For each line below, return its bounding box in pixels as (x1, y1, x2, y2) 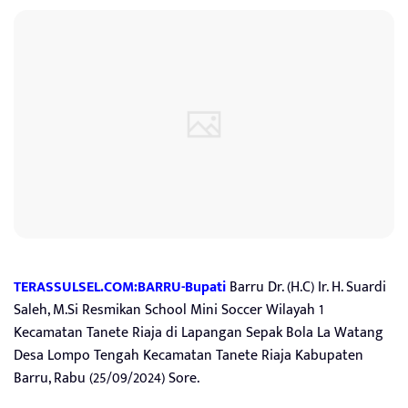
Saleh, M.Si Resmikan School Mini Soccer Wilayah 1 (14, 297, 323, 322)
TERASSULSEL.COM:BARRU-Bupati (14, 274, 226, 300)
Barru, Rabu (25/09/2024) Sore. (14, 365, 199, 391)
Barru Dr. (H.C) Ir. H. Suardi (226, 274, 386, 300)
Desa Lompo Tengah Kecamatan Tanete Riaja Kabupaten (14, 342, 363, 368)
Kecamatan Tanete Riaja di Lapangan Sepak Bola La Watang (14, 320, 383, 345)
